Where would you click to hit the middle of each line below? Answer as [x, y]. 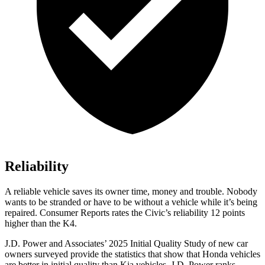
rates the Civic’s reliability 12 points [177, 213]
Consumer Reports [75, 213]
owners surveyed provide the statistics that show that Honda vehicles [132, 254]
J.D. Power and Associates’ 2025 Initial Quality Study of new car [126, 244]
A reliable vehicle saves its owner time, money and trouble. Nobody [131, 192]
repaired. [22, 213]
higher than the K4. [41, 224]
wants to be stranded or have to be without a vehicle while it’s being [131, 202]
